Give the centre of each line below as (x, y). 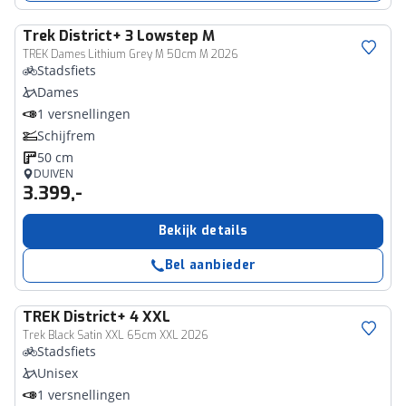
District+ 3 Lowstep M (137, 36)
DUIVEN (53, 174)
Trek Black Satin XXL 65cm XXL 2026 (116, 335)
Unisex (58, 373)
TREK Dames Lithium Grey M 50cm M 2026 (130, 54)
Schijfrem (66, 135)
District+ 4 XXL (117, 317)
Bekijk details (203, 231)
